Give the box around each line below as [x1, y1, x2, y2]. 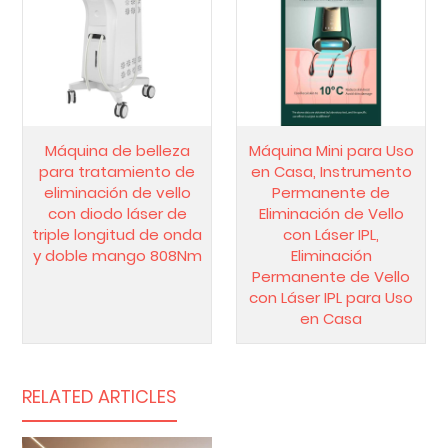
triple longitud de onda [32, 223, 202, 245]
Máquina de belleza [44, 139, 190, 161]
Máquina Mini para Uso [248, 139, 414, 161]
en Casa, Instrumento [250, 160, 412, 182]
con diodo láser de [47, 202, 187, 224]
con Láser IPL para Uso [249, 286, 413, 308]
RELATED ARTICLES [22, 383, 177, 409]
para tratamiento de [39, 160, 195, 182]
